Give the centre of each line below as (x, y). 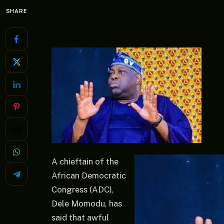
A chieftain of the (85, 161)
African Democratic (89, 175)
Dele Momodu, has (87, 203)
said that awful (80, 217)
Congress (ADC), (83, 189)
